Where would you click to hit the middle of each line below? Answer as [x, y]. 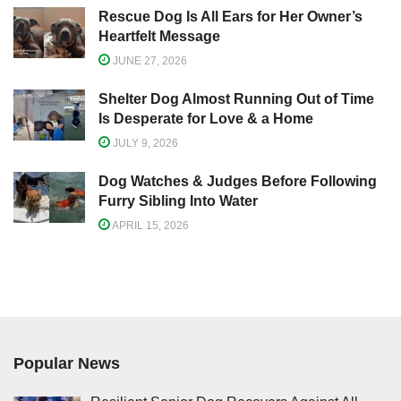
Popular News [67, 363]
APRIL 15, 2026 [149, 225]
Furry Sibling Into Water [178, 200]
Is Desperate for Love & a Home [206, 118]
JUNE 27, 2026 [149, 60]
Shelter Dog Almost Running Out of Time [236, 98]
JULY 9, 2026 [144, 143]
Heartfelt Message [159, 36]
